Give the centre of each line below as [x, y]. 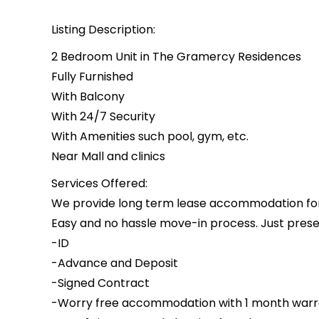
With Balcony [88, 96]
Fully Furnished [92, 77]
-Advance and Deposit [115, 263]
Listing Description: [103, 30]
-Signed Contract [100, 283]
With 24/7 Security [103, 116]
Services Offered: [99, 183]
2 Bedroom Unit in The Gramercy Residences [176, 57]
